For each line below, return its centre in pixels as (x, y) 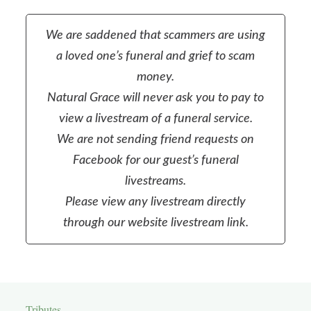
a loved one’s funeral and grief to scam (155, 57)
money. (155, 77)
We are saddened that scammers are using (155, 36)
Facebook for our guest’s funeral (155, 161)
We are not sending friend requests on (155, 140)
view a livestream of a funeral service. (155, 119)
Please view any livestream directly (155, 202)
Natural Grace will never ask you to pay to (155, 98)
